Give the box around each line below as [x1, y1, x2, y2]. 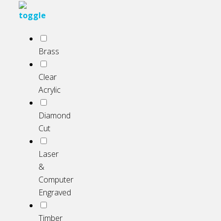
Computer [38, 174, 74, 185]
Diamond [38, 110, 71, 121]
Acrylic [38, 84, 61, 96]
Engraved [38, 187, 71, 198]
